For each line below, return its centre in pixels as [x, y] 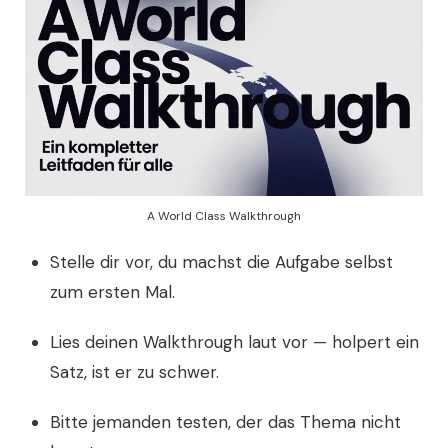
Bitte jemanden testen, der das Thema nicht [225, 421]
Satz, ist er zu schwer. [134, 371]
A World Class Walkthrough [224, 215]
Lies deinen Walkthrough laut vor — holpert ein [234, 341]
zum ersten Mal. [112, 291]
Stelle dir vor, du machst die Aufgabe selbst [221, 261]
